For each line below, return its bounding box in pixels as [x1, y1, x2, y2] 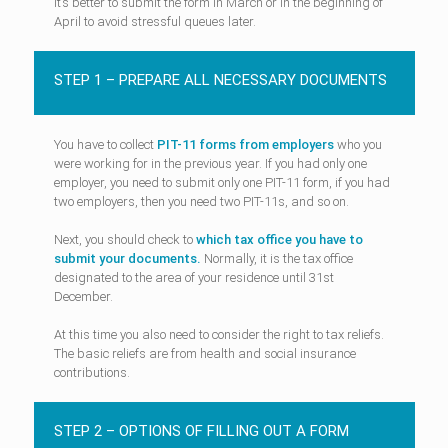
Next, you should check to [53, 231, 196, 247]
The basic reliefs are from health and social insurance [53, 345, 356, 361]
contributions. [53, 364, 130, 380]
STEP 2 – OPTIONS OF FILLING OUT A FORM [53, 421, 349, 440]
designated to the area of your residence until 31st [53, 269, 334, 285]
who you [333, 136, 382, 152]
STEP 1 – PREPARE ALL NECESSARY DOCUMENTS [53, 70, 387, 89]
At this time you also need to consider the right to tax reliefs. [53, 326, 384, 342]
